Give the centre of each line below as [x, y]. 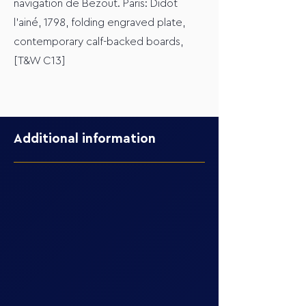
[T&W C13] [40, 61]
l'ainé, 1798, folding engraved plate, [99, 23]
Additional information [85, 139]
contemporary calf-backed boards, [98, 42]
